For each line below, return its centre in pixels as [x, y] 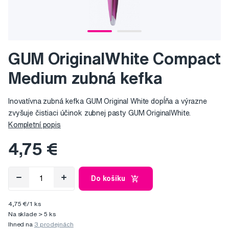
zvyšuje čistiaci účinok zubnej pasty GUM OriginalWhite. [100, 113]
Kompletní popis [35, 125]
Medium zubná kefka [85, 78]
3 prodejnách [54, 224]
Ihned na [21, 224]
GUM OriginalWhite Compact [114, 59]
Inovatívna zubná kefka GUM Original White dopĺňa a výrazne [108, 101]
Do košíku [108, 179]
